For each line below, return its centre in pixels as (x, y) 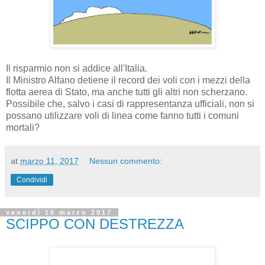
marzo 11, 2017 (49, 161)
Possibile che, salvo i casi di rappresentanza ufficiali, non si (130, 104)
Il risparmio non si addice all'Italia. (77, 68)
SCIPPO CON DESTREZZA (95, 224)
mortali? (23, 127)
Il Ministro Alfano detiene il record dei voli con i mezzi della (128, 80)
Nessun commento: (126, 161)
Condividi (32, 180)
